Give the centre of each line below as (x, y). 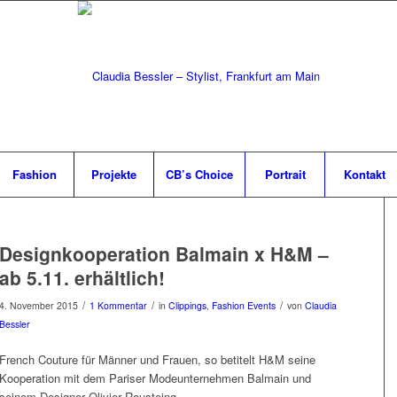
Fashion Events (244, 305)
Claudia (321, 305)
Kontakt (365, 174)
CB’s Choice (199, 174)
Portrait (285, 174)
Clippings (187, 305)
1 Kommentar (118, 305)
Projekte (114, 174)
